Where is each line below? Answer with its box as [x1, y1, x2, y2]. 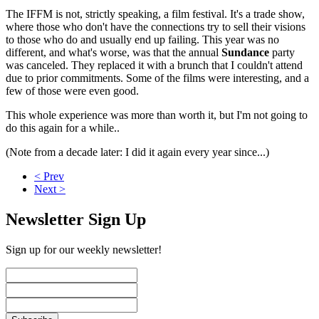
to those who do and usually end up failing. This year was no [6, 33, 279, 46]
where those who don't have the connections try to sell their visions [6, 20, 305, 33]
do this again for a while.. [6, 121, 120, 134]
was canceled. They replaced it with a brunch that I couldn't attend [6, 58, 303, 71]
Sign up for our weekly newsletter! [6, 243, 162, 256]
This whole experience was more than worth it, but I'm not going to [6, 108, 308, 121]
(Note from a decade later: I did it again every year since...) [6, 145, 269, 158]
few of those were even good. [6, 84, 139, 97]
